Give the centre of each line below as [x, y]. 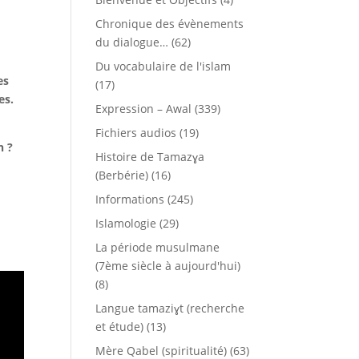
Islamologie [126, 223]
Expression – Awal [144, 109]
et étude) [120, 327]
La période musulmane [158, 247]
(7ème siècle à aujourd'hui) [168, 266]
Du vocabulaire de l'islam [163, 66]
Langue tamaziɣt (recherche [170, 308]
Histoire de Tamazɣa [150, 157]
